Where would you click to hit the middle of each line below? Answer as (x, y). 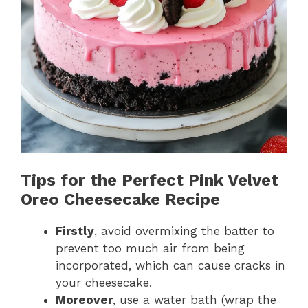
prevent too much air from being (150, 248)
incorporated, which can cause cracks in (170, 265)
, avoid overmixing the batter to (184, 231)
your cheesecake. (104, 282)
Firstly (75, 231)
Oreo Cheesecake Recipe (120, 199)
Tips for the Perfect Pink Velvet (150, 180)
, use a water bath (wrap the (195, 299)
